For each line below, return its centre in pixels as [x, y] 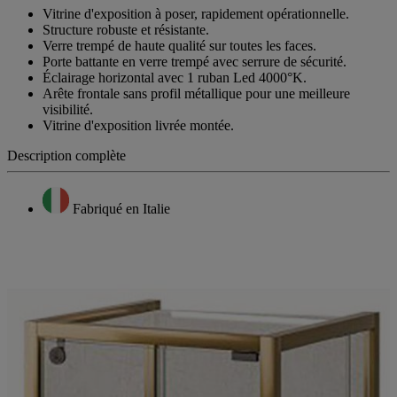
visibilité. [68, 109]
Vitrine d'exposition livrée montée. [138, 125]
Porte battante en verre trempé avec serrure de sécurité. [195, 61]
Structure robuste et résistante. [126, 29]
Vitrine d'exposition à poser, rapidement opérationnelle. [196, 13]
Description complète [66, 155]
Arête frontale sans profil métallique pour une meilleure [196, 93]
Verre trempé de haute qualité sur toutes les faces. [179, 45]
